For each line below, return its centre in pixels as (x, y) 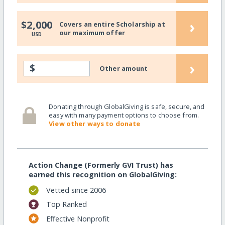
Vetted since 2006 (76, 190)
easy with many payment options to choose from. (124, 115)
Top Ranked (66, 204)
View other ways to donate (95, 124)
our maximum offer (92, 33)
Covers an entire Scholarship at (112, 24)
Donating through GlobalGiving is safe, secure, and (127, 107)
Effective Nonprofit (78, 218)
